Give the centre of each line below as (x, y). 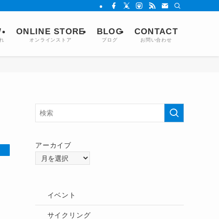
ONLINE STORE (51, 31)
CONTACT (156, 31)
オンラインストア (51, 40)
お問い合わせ (156, 40)
